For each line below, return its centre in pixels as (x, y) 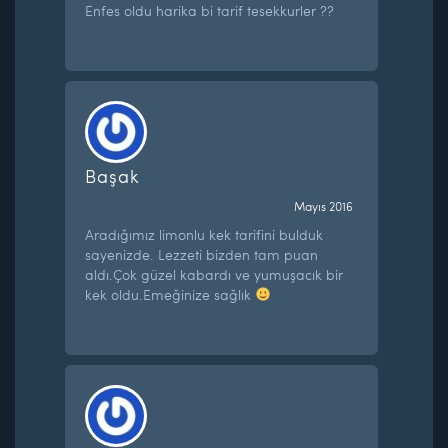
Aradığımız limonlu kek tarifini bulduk (204, 234)
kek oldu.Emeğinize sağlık (170, 294)
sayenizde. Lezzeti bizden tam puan (202, 254)
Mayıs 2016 (323, 205)
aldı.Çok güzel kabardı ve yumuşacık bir (214, 274)
